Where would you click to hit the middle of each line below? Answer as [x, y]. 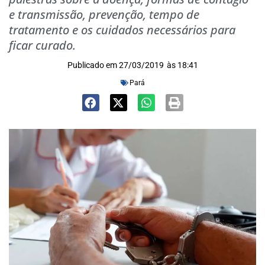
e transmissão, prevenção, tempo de [104, 14]
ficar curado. [42, 45]
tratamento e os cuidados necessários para [122, 30]
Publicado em [92, 65]
